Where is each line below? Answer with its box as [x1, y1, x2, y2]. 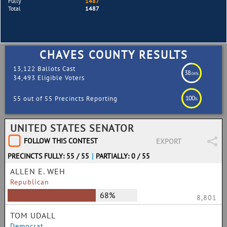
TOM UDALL [10, 210, 56, 220]
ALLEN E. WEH [10, 166, 65, 176]
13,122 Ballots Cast [13, 64, 75, 73]
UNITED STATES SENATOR [10, 122, 134, 135]
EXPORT [156, 137, 181, 146]
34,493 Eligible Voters [13, 73, 85, 82]
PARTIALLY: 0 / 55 [96, 152, 150, 161]
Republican [10, 177, 49, 186]
